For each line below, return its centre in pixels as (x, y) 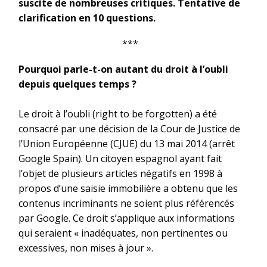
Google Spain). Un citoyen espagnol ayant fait (120, 158)
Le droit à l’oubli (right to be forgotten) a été (118, 114)
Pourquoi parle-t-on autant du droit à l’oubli (123, 69)
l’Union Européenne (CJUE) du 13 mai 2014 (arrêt (127, 143)
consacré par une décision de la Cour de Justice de (129, 128)
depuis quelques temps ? (77, 84)
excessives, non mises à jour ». (86, 248)
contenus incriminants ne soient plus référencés (126, 203)
